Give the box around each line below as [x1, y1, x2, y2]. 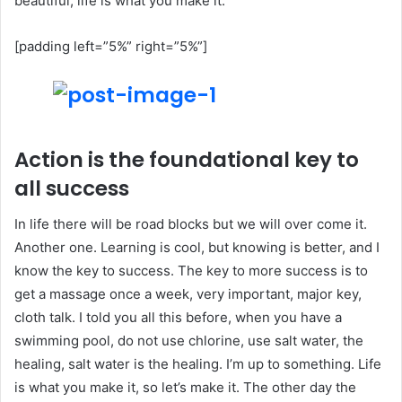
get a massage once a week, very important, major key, [14, 285, 362, 303]
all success [14, 173, 129, 203]
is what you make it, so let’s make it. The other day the [14, 379, 356, 397]
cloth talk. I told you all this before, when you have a [14, 309, 342, 327]
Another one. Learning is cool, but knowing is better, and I [14, 239, 380, 257]
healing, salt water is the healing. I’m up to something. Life [14, 355, 381, 373]
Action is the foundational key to [14, 144, 359, 174]
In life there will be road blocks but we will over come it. [14, 215, 367, 233]
